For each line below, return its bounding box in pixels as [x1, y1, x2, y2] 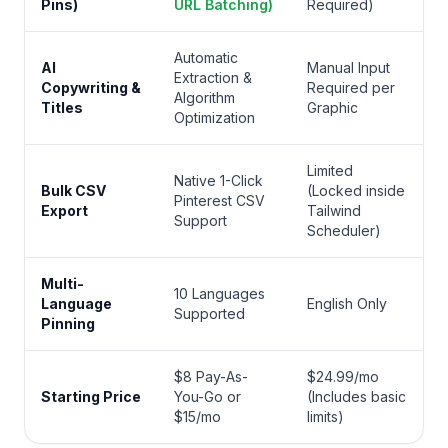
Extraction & [174, 69, 252, 86]
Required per [307, 79, 395, 96]
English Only [307, 295, 387, 312]
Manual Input [307, 59, 390, 76]
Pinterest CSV [174, 192, 265, 209]
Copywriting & [41, 79, 141, 96]
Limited [307, 162, 353, 179]
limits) [307, 408, 344, 425]
